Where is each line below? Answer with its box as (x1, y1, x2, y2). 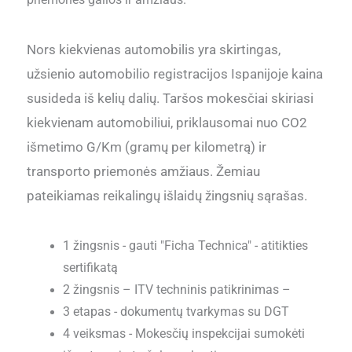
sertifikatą (63, 261, 122, 276)
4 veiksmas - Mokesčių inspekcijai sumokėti (63, 327, 306, 342)
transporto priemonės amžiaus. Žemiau (26, 163, 260, 180)
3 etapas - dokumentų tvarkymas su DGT (63, 305, 290, 320)
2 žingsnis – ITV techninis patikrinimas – (63, 283, 295, 298)
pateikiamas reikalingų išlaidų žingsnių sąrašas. (26, 188, 307, 204)
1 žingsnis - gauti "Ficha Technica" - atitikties (63, 239, 309, 254)
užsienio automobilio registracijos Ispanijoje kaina (26, 66, 323, 82)
